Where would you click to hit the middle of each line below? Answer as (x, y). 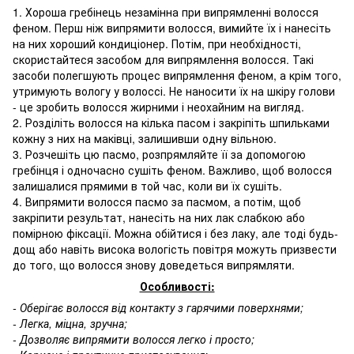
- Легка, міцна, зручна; (70, 323)
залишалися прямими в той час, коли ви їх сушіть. (147, 186)
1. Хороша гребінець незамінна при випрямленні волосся (166, 12)
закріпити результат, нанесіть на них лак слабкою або (159, 217)
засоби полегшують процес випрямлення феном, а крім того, (177, 75)
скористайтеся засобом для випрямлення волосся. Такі (163, 59)
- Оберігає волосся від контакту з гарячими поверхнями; (158, 307)
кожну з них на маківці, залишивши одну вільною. (145, 138)
